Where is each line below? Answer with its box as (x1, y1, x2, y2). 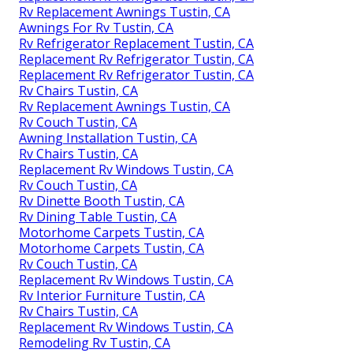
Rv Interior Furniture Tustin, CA (19, 287, 205, 305)
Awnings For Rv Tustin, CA (19, 19, 173, 37)
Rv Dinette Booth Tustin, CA (19, 192, 184, 210)
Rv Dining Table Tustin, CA (19, 208, 176, 226)
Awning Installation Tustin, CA (19, 129, 197, 147)
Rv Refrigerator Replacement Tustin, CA (19, 35, 254, 53)
